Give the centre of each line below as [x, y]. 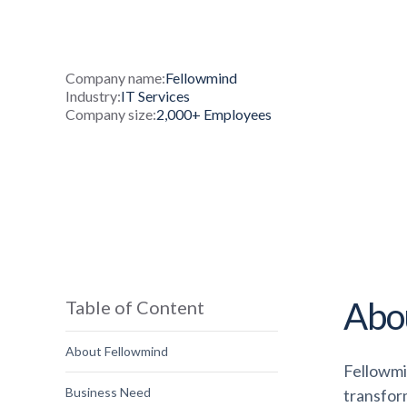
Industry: [93, 96]
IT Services [155, 96]
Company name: [115, 78]
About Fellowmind [117, 351]
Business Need [108, 392]
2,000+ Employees [214, 114]
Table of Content [135, 307]
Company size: [111, 114]
